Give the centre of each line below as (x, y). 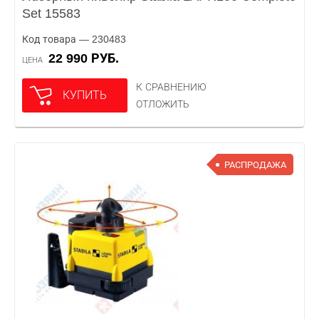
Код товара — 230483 (74, 39)
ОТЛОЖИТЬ (163, 104)
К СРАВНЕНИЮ (171, 87)
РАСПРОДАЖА (255, 164)
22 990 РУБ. (87, 58)
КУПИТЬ (85, 95)
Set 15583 (51, 14)
